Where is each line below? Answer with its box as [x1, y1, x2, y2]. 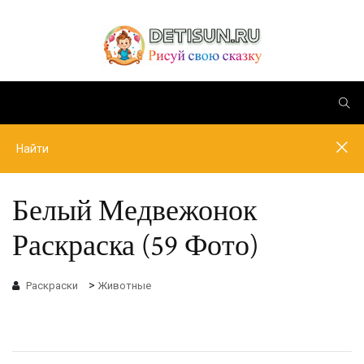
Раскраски [26, 279, 78, 292]
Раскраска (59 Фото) [12, 227, 258, 266]
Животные [97, 279, 151, 292]
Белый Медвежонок [12, 192, 257, 231]
